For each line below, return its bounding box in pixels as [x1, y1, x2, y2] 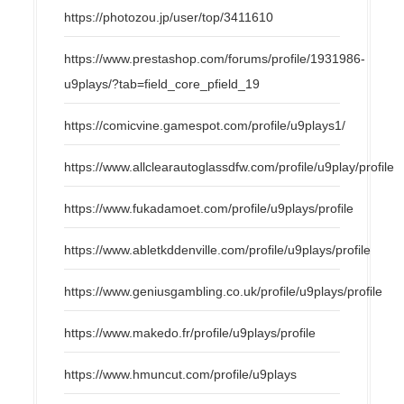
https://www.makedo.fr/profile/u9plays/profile [64, 325, 317, 340]
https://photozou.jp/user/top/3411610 [64, 9, 274, 24]
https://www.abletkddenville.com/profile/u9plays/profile [64, 242, 372, 257]
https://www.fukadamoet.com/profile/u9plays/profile [64, 200, 354, 216]
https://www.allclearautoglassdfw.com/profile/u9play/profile [64, 159, 395, 174]
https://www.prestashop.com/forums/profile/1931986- [64, 50, 366, 66]
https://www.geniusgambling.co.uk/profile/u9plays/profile [64, 283, 383, 298]
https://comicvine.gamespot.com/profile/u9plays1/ [64, 117, 346, 133]
